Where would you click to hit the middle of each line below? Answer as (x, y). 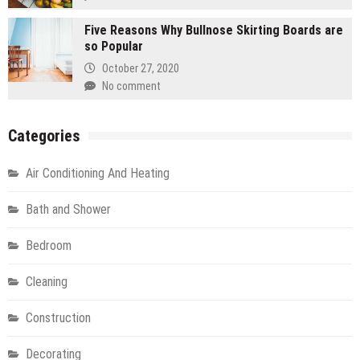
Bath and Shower (68, 209)
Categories (44, 135)
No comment (131, 86)
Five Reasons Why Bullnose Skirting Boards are (214, 30)
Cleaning (47, 281)
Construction (58, 317)
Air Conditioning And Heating (98, 173)
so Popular (114, 46)
